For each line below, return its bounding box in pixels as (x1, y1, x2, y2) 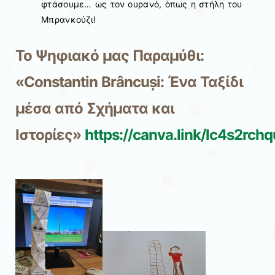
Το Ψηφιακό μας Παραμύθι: (15, 47, 204, 65)
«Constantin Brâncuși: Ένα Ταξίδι (15, 73, 243, 91)
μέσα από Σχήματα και (15, 99, 174, 118)
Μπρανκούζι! (41, 14, 96, 25)
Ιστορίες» (15, 126, 85, 144)
